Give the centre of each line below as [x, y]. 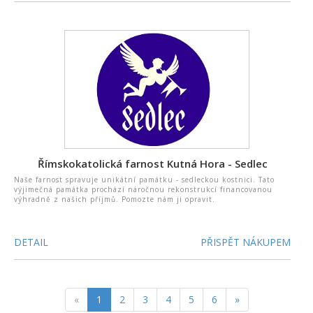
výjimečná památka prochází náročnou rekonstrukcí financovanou [143, 189]
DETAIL [31, 242]
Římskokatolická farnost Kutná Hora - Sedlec [152, 163]
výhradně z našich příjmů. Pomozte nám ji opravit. [115, 199]
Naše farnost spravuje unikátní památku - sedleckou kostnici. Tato [144, 180]
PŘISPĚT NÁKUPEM [246, 242]
